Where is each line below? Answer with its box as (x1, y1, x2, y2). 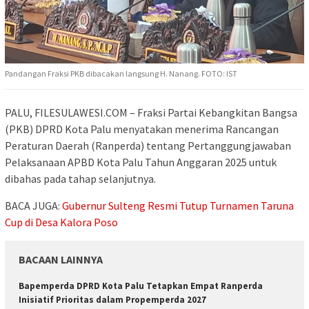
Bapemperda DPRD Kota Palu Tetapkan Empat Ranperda (19, 279, 263, 292)
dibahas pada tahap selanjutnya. (5, 171, 156, 186)
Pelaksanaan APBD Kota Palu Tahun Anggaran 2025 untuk (5, 154, 277, 169)
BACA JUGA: (5, 198, 62, 212)
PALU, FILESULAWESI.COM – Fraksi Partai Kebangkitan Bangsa (5, 105, 297, 119)
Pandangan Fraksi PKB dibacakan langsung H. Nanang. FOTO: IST (5, 68, 237, 79)
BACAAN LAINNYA (19, 252, 103, 266)
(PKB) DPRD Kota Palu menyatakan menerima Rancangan (5, 121, 279, 136)
